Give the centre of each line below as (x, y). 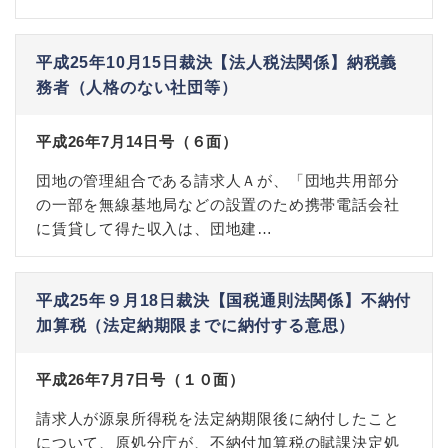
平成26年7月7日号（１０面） (140, 379)
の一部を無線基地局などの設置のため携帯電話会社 (218, 204)
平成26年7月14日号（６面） (137, 141)
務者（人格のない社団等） (137, 87)
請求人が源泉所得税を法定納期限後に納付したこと (218, 418)
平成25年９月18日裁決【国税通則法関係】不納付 (224, 300)
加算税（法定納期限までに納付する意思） (196, 325)
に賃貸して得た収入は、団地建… (155, 228)
